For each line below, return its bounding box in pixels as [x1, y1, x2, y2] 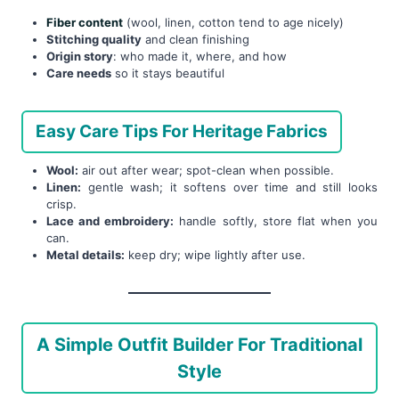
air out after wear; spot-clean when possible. [78, 162, 334, 177]
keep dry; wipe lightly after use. [125, 247, 305, 262]
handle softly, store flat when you [174, 213, 378, 228]
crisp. [46, 196, 77, 211]
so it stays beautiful [111, 66, 224, 81]
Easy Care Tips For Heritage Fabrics [36, 121, 328, 142]
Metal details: [46, 247, 125, 262]
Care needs [46, 66, 111, 81]
